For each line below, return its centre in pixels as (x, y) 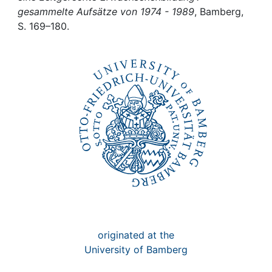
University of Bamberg (136, 250)
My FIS (56, 33)
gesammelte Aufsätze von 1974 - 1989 (106, 12)
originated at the (136, 235)
